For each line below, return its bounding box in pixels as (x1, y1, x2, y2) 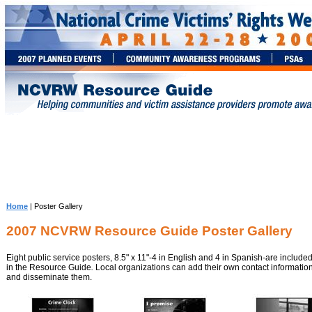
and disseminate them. (6, 272, 92, 282)
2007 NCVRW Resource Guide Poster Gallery (6, 224, 292, 239)
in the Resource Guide (6, 262, 91, 272)
